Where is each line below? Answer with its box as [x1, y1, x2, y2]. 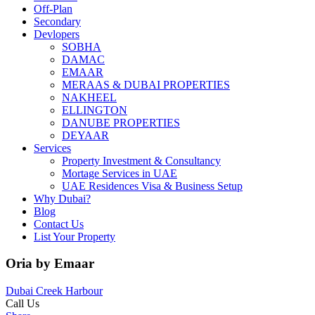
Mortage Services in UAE [62, 167, 177, 179]
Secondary [34, 15, 81, 27]
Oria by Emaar [6, 256, 94, 271]
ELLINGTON [62, 103, 127, 116]
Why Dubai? [34, 192, 91, 205]
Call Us [6, 297, 39, 310]
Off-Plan [34, 2, 72, 15]
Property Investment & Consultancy [62, 154, 221, 167]
